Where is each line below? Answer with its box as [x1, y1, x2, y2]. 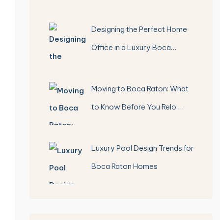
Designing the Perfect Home [91, 24, 188, 34]
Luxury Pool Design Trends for [91, 143, 194, 153]
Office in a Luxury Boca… [91, 42, 177, 52]
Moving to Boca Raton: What [91, 83, 189, 93]
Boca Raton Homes [91, 162, 158, 171]
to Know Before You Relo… [91, 102, 182, 111]
